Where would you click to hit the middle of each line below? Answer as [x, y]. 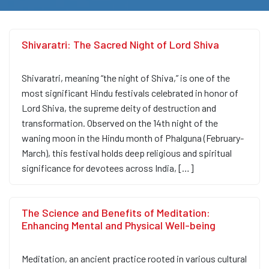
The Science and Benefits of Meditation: [116, 213]
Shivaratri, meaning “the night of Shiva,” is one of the [126, 78]
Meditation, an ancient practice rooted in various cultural [134, 259]
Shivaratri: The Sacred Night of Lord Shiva [120, 45]
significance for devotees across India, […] [108, 168]
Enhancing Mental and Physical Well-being [119, 225]
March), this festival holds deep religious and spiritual [127, 153]
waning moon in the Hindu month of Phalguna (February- [133, 138]
